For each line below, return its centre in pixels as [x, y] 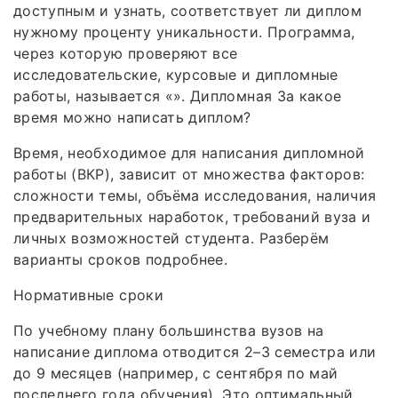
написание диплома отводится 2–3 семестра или [195, 351]
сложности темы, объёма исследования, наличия [195, 195]
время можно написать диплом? [132, 117]
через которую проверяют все [126, 53]
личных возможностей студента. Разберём [171, 238]
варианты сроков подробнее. [121, 259]
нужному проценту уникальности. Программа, [184, 32]
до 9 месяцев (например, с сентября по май [176, 373]
